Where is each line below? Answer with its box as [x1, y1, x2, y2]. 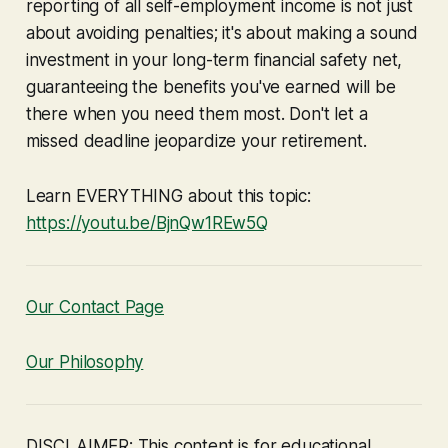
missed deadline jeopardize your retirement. [25, 130, 367, 151]
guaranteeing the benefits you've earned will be [25, 76, 396, 97]
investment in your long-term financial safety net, [25, 49, 403, 70]
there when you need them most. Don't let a [25, 103, 368, 124]
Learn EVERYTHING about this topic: [25, 185, 311, 206]
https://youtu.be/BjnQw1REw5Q [25, 212, 268, 233]
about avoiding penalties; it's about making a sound [25, 22, 419, 43]
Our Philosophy [25, 351, 144, 372]
